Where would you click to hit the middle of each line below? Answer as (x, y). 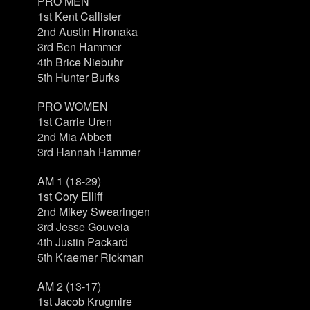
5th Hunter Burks (78, 77)
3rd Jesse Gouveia (83, 227)
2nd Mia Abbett (74, 137)
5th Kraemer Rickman (90, 257)
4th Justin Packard (82, 242)
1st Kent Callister (79, 16)
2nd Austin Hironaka (87, 31)
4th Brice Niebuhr (80, 62)
